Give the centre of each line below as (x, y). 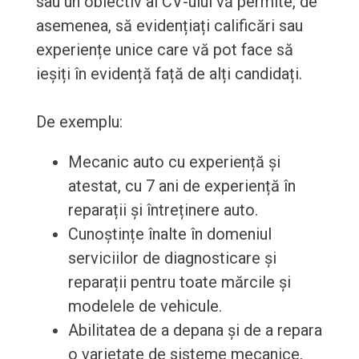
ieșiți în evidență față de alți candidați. (169, 74)
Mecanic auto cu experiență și (174, 162)
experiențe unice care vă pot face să (164, 50)
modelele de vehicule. (145, 307)
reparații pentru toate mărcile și (179, 282)
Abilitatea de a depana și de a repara (195, 331)
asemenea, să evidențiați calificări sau (169, 26)
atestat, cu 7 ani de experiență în (182, 186)
